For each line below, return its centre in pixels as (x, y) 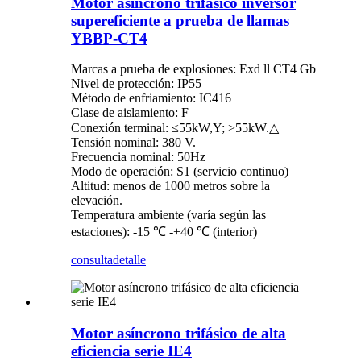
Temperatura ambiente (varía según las (168, 215)
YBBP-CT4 (109, 38)
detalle (129, 260)
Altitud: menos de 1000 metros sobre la (170, 186)
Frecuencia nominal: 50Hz (138, 157)
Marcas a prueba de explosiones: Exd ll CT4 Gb (193, 69)
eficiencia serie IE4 (131, 351)
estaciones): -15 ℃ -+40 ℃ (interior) (164, 232)
